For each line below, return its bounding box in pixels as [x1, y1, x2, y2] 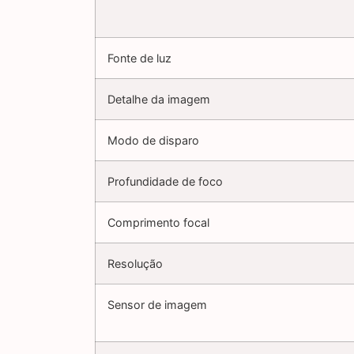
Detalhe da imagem [107, 92, 210, 107]
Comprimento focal [107, 216, 209, 230]
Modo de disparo [107, 134, 199, 148]
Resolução [107, 257, 163, 271]
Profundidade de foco [107, 175, 223, 189]
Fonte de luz [107, 51, 171, 66]
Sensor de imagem [107, 298, 207, 312]
